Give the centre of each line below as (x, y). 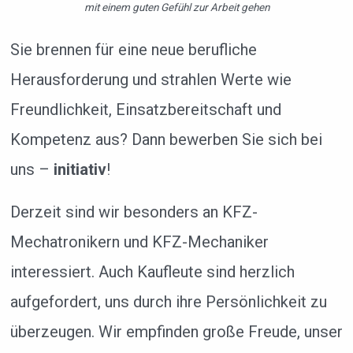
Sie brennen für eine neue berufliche (133, 49)
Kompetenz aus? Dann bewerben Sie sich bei (166, 139)
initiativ (80, 169)
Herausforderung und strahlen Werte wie (150, 79)
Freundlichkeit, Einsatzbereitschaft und (145, 109)
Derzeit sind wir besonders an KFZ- (134, 212)
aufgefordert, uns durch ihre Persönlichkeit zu (168, 301)
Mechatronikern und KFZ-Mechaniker (139, 242)
